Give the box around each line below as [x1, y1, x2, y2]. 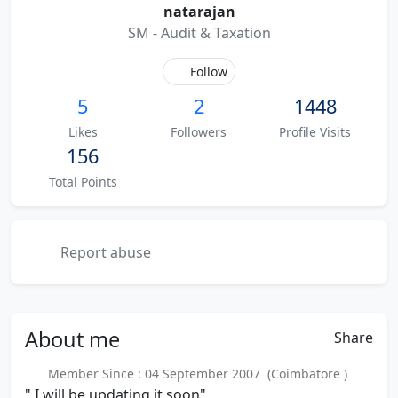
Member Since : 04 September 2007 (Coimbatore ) [40, 365, 347, 382]
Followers [171, 123, 227, 140]
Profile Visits [279, 123, 352, 140]
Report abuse [57, 243, 151, 262]
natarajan [163, 2, 235, 21]
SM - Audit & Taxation [127, 23, 271, 43]
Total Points [48, 173, 117, 190]
